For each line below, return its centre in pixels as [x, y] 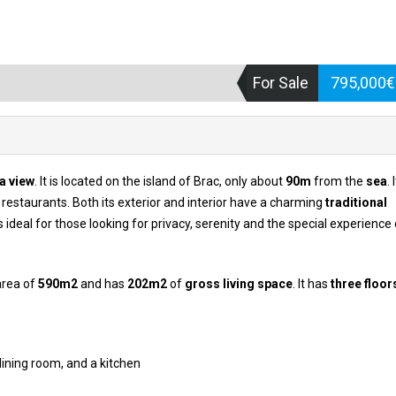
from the [339, 181]
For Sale [281, 83]
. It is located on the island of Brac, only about [160, 181]
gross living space [239, 284]
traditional [356, 202]
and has [103, 284]
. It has [312, 284]
